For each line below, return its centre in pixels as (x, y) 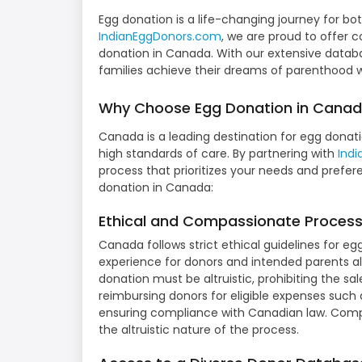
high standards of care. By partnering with (218, 154)
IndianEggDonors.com (160, 37)
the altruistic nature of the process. (199, 330)
